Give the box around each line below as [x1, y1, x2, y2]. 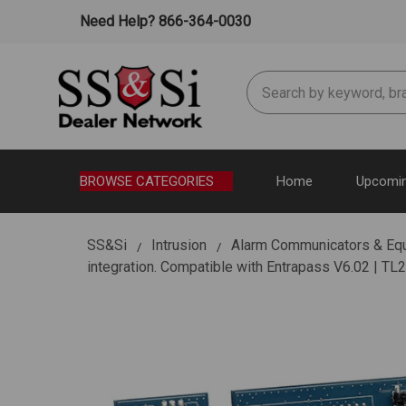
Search [246, 72, 290, 91]
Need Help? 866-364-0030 [76, 13, 251, 30]
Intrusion [151, 236, 207, 254]
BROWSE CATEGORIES [80, 172, 214, 189]
